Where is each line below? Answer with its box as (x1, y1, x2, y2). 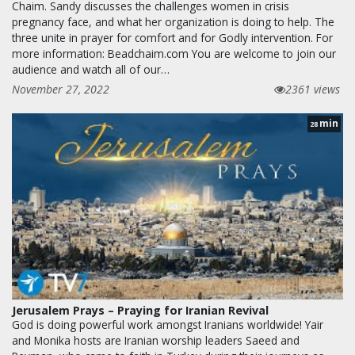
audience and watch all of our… (12, 61, 170, 77)
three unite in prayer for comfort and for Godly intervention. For (12, 29, 333, 45)
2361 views (285, 81, 340, 97)
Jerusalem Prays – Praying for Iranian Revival (12, 302, 269, 318)
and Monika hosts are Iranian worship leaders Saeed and (12, 332, 300, 348)
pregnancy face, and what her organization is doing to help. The (12, 13, 334, 29)
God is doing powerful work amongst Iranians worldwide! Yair (12, 316, 323, 332)
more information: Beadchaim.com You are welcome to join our (12, 45, 336, 61)
